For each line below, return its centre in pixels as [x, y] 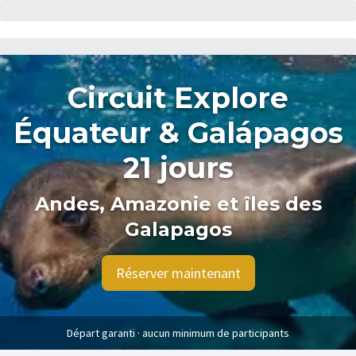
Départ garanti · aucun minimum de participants [178, 333]
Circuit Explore [178, 98]
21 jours [178, 168]
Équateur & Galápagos [178, 133]
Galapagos [178, 229]
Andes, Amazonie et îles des [178, 204]
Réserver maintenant [178, 273]
